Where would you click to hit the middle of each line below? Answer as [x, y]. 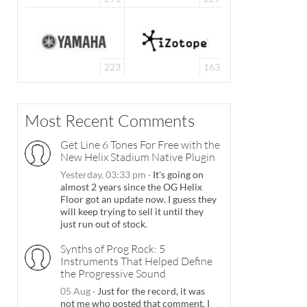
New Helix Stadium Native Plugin [138, 157]
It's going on [177, 175]
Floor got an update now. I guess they [138, 199]
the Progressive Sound [113, 274]
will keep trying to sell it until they [132, 212]
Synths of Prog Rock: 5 [113, 249]
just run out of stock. [104, 224]
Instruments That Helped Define [136, 261]
